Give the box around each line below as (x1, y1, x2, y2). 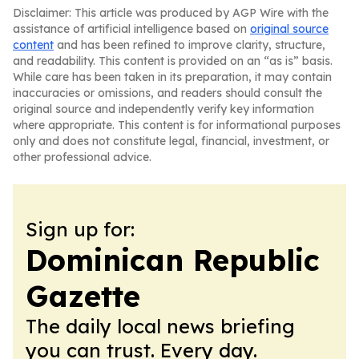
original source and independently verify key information (13, 102, 314, 116)
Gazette (26, 278, 140, 314)
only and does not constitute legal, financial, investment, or (13, 134, 329, 148)
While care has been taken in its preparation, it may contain (13, 70, 332, 84)
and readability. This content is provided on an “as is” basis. (13, 54, 333, 68)
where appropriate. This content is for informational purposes (13, 118, 341, 132)
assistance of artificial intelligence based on (13, 22, 250, 36)
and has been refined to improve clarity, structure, (54, 38, 325, 52)
